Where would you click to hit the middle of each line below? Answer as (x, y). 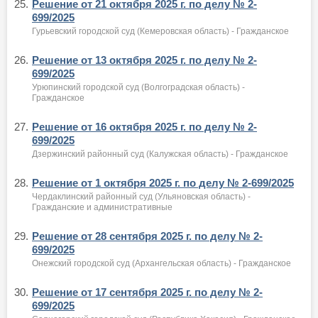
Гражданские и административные (102, 207)
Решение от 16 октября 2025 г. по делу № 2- (144, 127)
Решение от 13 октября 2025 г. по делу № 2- (144, 60)
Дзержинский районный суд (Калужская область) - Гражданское (160, 154)
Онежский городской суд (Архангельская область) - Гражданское (161, 263)
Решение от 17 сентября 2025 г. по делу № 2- (147, 292)
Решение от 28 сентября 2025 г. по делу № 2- (147, 236)
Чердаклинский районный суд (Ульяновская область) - (141, 197)
